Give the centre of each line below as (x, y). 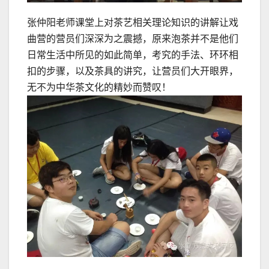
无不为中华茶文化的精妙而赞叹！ (99, 88)
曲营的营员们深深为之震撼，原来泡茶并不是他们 (133, 39)
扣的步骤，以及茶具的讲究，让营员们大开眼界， (133, 71)
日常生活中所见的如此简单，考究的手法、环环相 (133, 55)
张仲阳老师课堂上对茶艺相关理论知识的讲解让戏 (133, 23)
